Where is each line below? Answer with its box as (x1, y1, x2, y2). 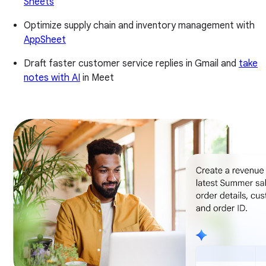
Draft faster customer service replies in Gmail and (24, 58, 239, 70)
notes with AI (24, 72, 80, 84)
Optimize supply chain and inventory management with (24, 20, 255, 32)
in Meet (80, 72, 114, 84)
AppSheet (24, 34, 66, 46)
